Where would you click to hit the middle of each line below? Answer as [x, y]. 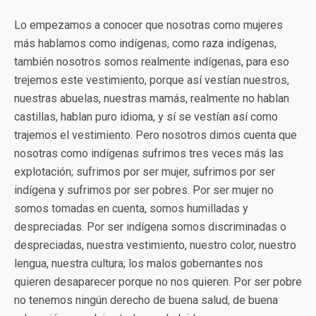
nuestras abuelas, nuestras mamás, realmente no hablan [152, 98]
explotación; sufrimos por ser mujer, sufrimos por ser [145, 172]
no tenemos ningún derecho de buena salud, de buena [146, 300]
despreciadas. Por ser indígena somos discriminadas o [150, 227]
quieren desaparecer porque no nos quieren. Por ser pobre [158, 282]
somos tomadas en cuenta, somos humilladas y [131, 208]
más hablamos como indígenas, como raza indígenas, [145, 43]
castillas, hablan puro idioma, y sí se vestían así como [146, 117]
